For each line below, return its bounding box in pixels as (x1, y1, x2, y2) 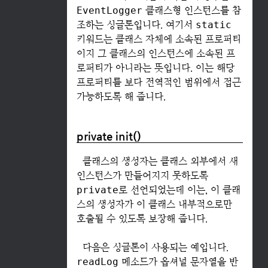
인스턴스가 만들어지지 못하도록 (76, 169, 208, 181)
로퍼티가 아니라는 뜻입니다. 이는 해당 (76, 62, 234, 74)
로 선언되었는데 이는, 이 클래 (118, 184, 240, 196)
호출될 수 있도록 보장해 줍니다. (76, 212, 208, 224)
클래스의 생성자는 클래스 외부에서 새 (82, 155, 238, 167)
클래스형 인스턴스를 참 (142, 5, 241, 17)
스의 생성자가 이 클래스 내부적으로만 (76, 198, 232, 210)
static (195, 19, 232, 31)
